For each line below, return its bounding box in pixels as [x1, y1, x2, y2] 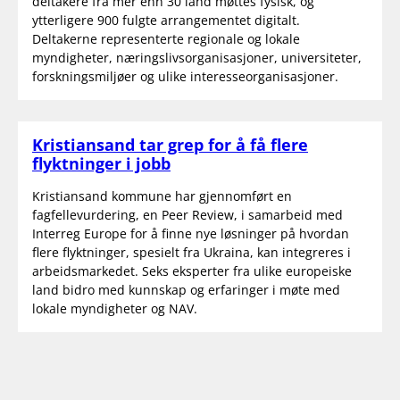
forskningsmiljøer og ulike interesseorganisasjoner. [32, 67, 338, 85]
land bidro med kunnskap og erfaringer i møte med [32, 280, 340, 298]
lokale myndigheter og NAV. [32, 299, 197, 317]
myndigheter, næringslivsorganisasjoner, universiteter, [32, 48, 362, 66]
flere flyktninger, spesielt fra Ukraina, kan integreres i [32, 243, 351, 261]
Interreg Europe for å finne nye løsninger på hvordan [32, 224, 349, 242]
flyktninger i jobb [32, 152, 171, 174]
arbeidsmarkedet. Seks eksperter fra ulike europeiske [32, 262, 352, 279]
